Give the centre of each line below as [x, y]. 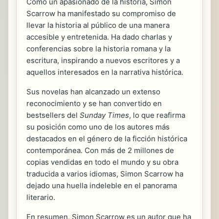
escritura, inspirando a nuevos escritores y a [103, 61]
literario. [41, 197]
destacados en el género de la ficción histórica [107, 139]
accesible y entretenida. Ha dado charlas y [99, 37]
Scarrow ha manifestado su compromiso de [101, 14]
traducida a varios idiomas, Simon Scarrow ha [105, 174]
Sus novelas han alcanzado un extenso [93, 92]
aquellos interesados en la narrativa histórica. [105, 72]
